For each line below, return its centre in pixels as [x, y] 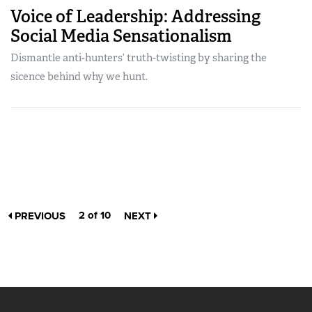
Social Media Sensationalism [121, 36]
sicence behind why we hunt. [79, 77]
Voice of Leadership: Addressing [135, 17]
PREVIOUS [39, 216]
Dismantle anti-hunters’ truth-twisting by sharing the [139, 58]
